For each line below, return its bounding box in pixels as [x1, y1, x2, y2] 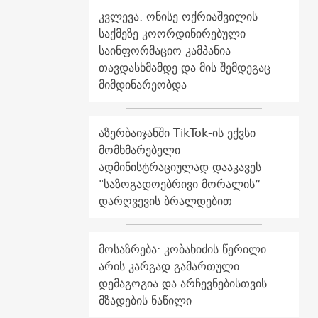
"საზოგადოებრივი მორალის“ [98, 174, 261, 194]
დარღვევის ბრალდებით [98, 191, 232, 212]
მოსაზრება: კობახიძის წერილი [98, 239, 266, 260]
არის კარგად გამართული [98, 256, 239, 277]
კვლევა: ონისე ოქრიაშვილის [98, 6, 258, 27]
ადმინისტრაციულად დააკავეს [98, 157, 261, 177]
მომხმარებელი [98, 140, 180, 160]
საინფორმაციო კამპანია [98, 40, 231, 61]
